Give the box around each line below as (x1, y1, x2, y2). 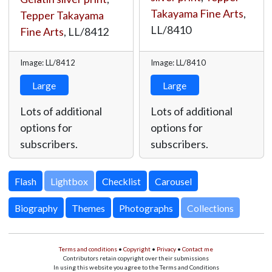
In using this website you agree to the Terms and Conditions (53, 263, 219, 271)
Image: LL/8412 (19, 58, 75, 67)
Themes (71, 202, 105, 214)
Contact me (182, 245, 213, 253)
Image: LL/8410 (150, 58, 206, 67)
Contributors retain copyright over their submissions (63, 254, 209, 262)
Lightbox (50, 175, 88, 187)
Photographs (118, 202, 173, 214)
